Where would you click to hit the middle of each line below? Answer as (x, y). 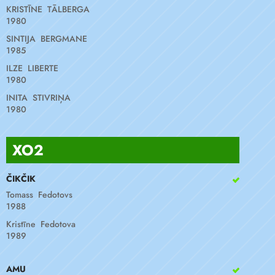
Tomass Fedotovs (39, 195)
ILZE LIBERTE (32, 68)
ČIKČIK (21, 179)
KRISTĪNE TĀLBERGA (48, 9)
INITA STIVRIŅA (38, 98)
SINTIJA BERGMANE (47, 39)
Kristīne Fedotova (41, 224)
